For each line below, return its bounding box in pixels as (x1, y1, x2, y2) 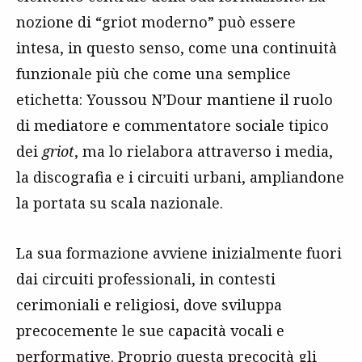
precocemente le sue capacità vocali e (16, 320, 284, 340)
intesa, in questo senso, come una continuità (16, 37, 337, 57)
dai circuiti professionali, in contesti (16, 268, 276, 288)
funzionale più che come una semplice (16, 63, 291, 83)
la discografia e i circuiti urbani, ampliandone (16, 166, 344, 187)
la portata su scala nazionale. (16, 192, 223, 213)
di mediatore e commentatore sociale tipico (16, 115, 329, 135)
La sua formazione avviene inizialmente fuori (16, 242, 342, 263)
